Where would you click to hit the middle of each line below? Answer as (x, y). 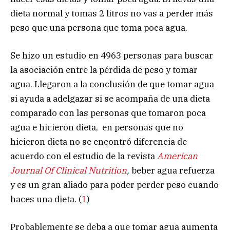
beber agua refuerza (173, 170)
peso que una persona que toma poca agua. (99, 27)
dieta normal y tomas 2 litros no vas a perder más (112, 13)
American (177, 156)
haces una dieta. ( (46, 199)
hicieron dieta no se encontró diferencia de (99, 141)
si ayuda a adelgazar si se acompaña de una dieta (110, 98)
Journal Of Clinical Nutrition (69, 170)
